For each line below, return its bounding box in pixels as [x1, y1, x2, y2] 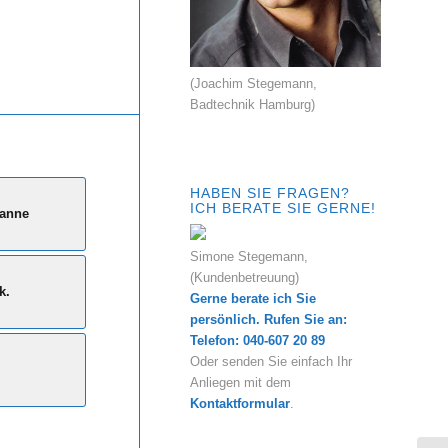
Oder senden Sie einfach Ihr [190, 353, 352, 369]
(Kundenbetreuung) [190, 269, 299, 285]
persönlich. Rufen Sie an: [190, 311, 347, 327]
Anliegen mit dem [190, 374, 291, 390]
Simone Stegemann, [190, 248, 308, 264]
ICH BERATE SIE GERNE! [190, 199, 376, 216]
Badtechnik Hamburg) [190, 96, 315, 112]
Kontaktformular [190, 395, 290, 411]
